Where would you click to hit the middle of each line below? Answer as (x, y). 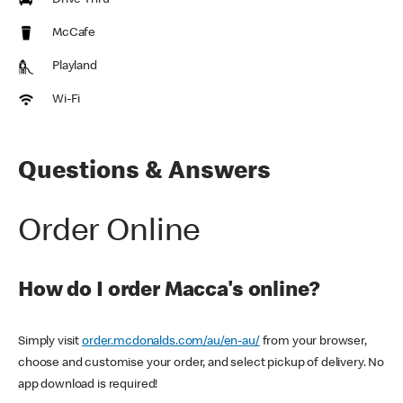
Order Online (110, 234)
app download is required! (90, 385)
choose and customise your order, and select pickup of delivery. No (201, 364)
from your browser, (313, 342)
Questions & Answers (144, 173)
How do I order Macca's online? (171, 292)
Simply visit (50, 342)
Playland (75, 67)
